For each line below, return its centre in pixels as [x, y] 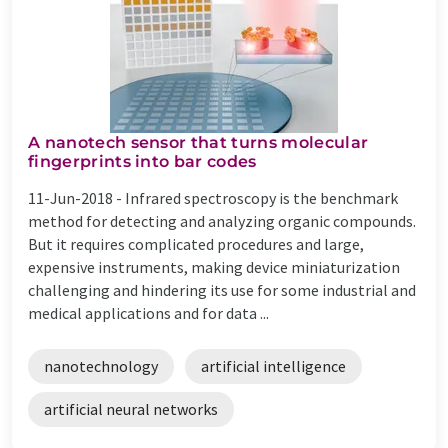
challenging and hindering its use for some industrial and [222, 289]
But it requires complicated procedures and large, [196, 243]
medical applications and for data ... [148, 312]
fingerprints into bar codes [142, 161]
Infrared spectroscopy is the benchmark [261, 197]
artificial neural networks [131, 408]
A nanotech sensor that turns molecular [198, 142]
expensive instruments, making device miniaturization [214, 266]
